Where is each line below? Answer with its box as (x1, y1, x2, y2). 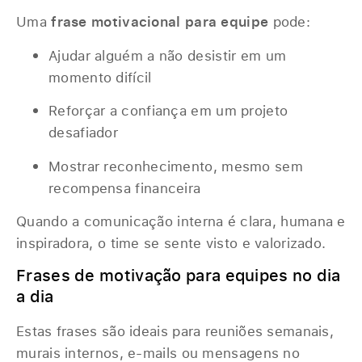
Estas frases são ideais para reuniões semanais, (16, 322, 335, 341)
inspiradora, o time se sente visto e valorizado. (16, 233, 326, 252)
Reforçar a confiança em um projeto (48, 101, 288, 120)
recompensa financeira (48, 178, 201, 197)
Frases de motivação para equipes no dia (16, 264, 341, 287)
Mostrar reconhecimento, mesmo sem (48, 156, 303, 175)
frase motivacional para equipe (51, 12, 269, 32)
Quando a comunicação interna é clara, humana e (16, 211, 346, 230)
